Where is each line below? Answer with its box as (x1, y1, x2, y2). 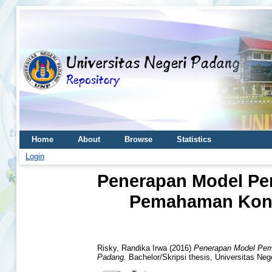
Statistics (177, 135, 211, 144)
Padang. (97, 252, 126, 262)
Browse (124, 135, 152, 144)
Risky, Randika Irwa (97, 243, 167, 253)
